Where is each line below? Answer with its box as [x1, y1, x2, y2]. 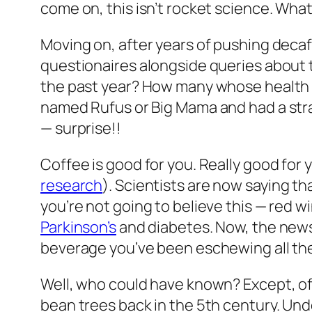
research [40, 175, 103, 196]
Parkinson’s [40, 217, 116, 238]
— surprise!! [40, 118, 121, 139]
